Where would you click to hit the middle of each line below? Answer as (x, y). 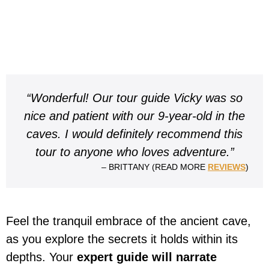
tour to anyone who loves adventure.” (134, 152)
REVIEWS (227, 167)
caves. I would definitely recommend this (134, 134)
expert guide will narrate (147, 257)
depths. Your (41, 257)
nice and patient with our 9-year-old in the (134, 116)
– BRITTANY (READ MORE (155, 167)
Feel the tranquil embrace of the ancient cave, (128, 221)
